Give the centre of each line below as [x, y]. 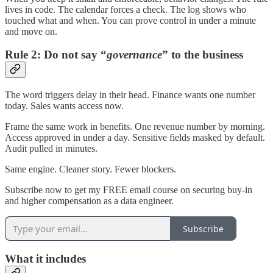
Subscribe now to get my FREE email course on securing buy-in [129, 190]
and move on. [31, 31]
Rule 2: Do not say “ [56, 55]
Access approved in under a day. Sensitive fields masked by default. [135, 138]
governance [134, 55]
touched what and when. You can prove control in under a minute [130, 20]
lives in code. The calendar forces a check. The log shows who [126, 9]
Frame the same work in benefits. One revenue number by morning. [135, 127]
